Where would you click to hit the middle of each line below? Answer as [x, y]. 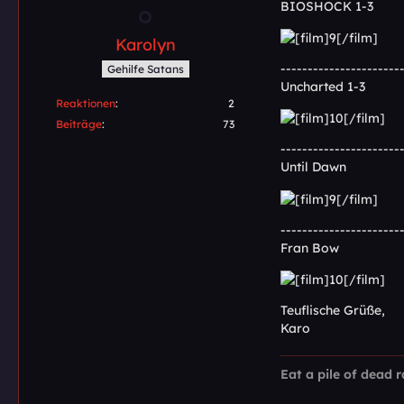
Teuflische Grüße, [333, 310]
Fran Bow [310, 248]
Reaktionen [86, 104]
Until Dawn [313, 167]
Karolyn [145, 44]
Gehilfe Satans [145, 69]
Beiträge [79, 124]
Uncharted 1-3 [323, 86]
